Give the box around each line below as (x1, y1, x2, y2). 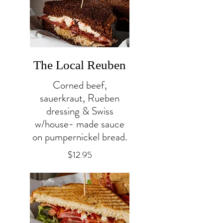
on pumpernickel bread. (32, 129, 127, 144)
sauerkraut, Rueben (40, 90, 119, 106)
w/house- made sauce (35, 116, 124, 131)
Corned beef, (52, 77, 107, 93)
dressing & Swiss (46, 103, 113, 118)
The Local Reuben (33, 58, 126, 72)
